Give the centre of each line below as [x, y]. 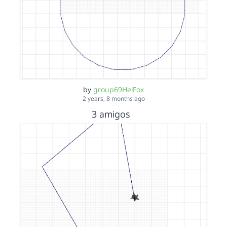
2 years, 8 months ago [113, 98]
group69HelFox [119, 89]
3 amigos [112, 114]
